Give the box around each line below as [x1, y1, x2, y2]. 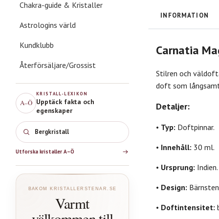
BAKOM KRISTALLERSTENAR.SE [28, 186, 117, 191]
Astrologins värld [20, 20, 76, 30]
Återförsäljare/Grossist [20, 60, 96, 70]
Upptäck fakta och [36, 97, 94, 106]
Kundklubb [20, 40, 54, 50]
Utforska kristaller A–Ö [16, 148, 74, 155]
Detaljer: [156, 100, 190, 112]
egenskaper [36, 106, 72, 115]
